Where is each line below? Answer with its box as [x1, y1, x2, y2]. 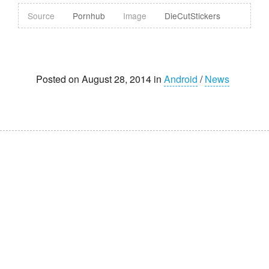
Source [28, 9, 55, 22]
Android [164, 71, 198, 86]
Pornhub [73, 9, 105, 22]
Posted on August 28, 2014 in [36, 71, 164, 86]
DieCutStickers [165, 9, 220, 22]
